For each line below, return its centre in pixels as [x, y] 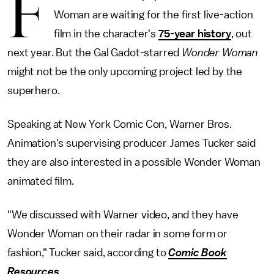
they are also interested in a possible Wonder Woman [134, 162]
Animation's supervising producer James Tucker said [131, 143]
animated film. [41, 181]
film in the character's [106, 34]
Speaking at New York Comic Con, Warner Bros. [120, 124]
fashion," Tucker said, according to [88, 253]
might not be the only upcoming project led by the [125, 72]
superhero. [35, 91]
